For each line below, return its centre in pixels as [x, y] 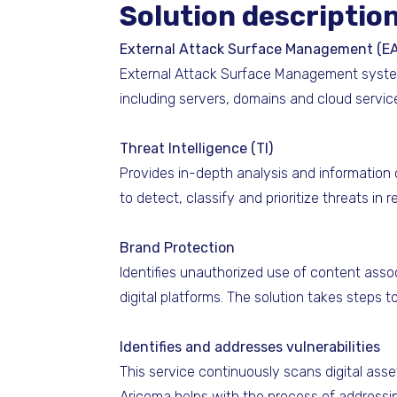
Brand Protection [177, 248]
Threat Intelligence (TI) [196, 148]
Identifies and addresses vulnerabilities [250, 347]
